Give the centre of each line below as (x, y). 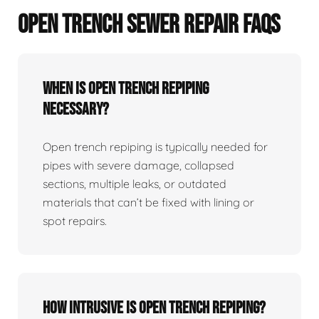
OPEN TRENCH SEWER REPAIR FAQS (149, 26)
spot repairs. (75, 221)
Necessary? (76, 110)
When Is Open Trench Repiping (126, 89)
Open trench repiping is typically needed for (155, 147)
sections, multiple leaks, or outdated (135, 184)
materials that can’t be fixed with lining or (148, 203)
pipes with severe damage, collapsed (138, 166)
